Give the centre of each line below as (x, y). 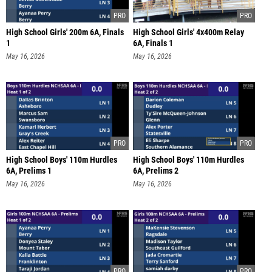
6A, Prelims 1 (29, 171)
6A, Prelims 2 (155, 171)
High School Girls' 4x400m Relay (188, 32)
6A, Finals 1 (153, 43)
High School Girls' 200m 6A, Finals (65, 32)
